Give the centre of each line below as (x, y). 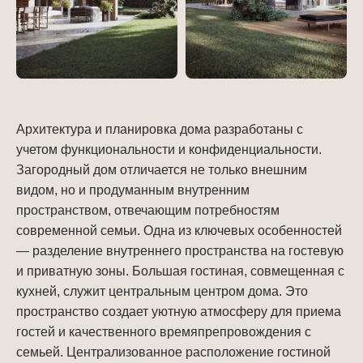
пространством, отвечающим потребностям (148, 211)
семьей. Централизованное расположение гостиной (173, 352)
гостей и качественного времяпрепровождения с (164, 332)
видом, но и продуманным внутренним (133, 190)
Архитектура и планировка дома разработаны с (160, 130)
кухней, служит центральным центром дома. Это (162, 292)
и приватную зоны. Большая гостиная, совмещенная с (180, 271)
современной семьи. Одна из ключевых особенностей (179, 231)
